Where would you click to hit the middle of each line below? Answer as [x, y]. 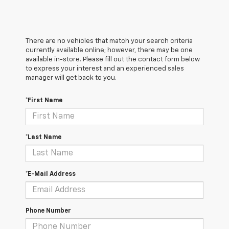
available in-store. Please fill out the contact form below [113, 60]
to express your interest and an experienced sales [105, 69]
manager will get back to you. [71, 78]
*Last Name [43, 138]
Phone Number [48, 211]
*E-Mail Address [51, 175]
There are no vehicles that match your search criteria [109, 41]
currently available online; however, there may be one [109, 51]
